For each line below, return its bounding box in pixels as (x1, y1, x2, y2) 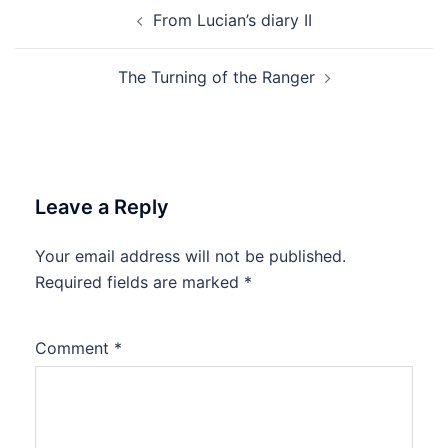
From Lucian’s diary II (152, 10, 312, 30)
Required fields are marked (35, 272, 244, 292)
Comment (35, 338, 114, 358)
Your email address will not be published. (35, 246, 346, 266)
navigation (14, 17, 137, 46)
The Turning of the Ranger (117, 67, 315, 87)
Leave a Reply (35, 195, 169, 219)
